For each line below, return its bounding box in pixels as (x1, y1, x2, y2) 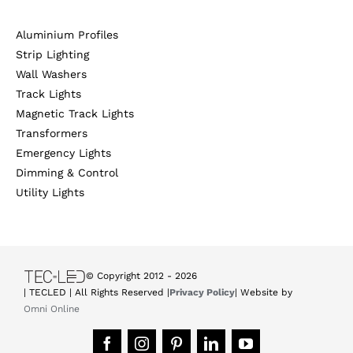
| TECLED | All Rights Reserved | (24, 286, 169, 298)
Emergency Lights (16, 146, 111, 159)
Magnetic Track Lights (16, 106, 134, 120)
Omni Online (24, 303, 80, 314)
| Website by (235, 286, 292, 298)
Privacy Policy (169, 286, 235, 298)
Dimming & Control (16, 165, 118, 179)
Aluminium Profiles (16, 28, 118, 41)
